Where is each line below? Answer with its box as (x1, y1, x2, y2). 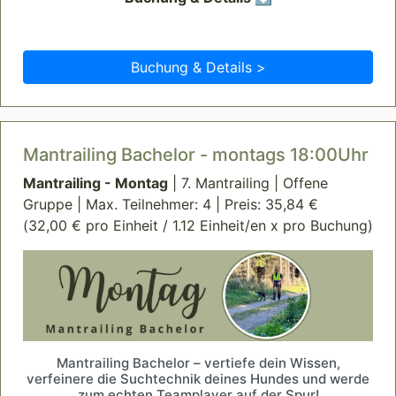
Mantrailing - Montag (23, 174, 168, 193)
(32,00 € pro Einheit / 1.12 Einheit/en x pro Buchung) (23, 217, 373, 235)
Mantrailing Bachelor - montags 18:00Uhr (23, 144, 369, 166)
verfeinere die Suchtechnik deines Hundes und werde (27, 370, 369, 388)
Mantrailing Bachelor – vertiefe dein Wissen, (56, 354, 340, 372)
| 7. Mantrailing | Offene (168, 174, 328, 193)
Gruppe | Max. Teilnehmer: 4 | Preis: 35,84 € (23, 195, 318, 214)
